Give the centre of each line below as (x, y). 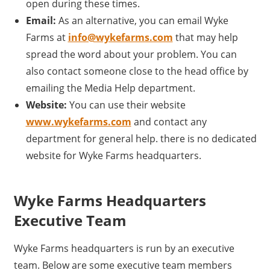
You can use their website (126, 105)
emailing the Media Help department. (110, 88)
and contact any (169, 122)
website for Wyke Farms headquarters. (113, 156)
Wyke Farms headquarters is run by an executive (124, 248)
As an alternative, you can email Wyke (142, 21)
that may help (205, 38)
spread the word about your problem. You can (131, 55)
